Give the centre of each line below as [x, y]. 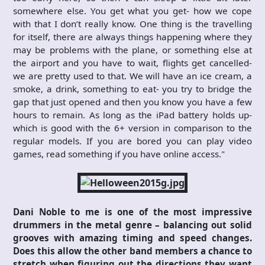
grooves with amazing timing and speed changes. [132, 237]
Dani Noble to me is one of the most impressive [132, 211]
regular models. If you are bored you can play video [132, 140]
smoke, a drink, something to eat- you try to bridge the [132, 88]
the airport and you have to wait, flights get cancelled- [132, 62]
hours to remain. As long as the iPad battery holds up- [132, 114]
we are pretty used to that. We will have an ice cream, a [132, 75]
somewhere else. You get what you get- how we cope [132, 10]
